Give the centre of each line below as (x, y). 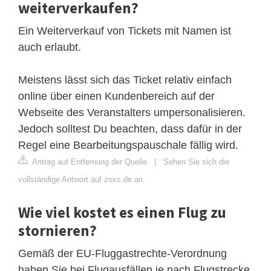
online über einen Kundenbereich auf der (116, 96)
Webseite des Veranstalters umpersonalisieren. (132, 112)
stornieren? (57, 230)
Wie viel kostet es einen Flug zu (122, 212)
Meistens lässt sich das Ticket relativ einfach (125, 80)
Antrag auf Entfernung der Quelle (89, 162)
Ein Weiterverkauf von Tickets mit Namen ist (125, 31)
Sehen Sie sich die (196, 162)
